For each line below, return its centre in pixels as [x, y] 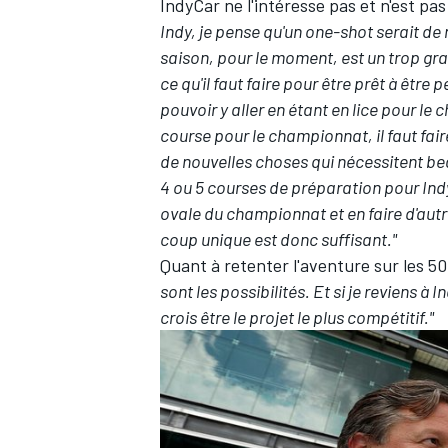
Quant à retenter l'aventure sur [281, 264]
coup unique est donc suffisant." [278, 238]
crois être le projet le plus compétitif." [297, 316]
